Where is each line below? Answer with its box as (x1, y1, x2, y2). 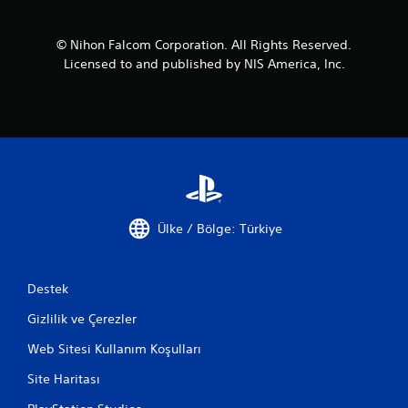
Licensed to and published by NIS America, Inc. (63, 56, 345, 72)
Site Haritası (27, 371, 100, 387)
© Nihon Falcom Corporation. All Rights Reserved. (56, 36, 352, 53)
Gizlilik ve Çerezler (27, 311, 137, 327)
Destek (27, 280, 68, 297)
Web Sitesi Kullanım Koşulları (27, 341, 201, 357)
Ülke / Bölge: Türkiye (157, 219, 282, 237)
